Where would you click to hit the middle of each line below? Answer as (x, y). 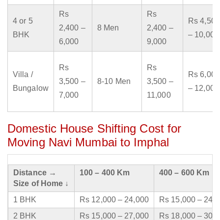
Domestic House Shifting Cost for (95, 129)
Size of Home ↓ (41, 184)
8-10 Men (114, 82)
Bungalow (31, 88)
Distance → (35, 173)
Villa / (23, 75)
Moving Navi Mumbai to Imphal (88, 142)
